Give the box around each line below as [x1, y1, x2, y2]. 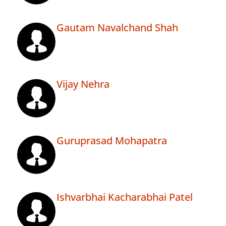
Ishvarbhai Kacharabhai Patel [56, 190, 193, 204]
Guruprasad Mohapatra [56, 134, 167, 148]
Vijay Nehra [56, 77, 109, 91]
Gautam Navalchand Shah [56, 21, 178, 35]
